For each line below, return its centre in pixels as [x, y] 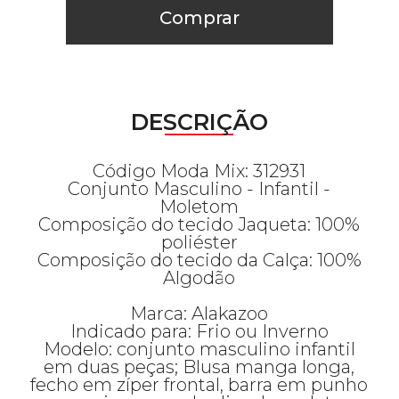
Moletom [199, 207]
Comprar [199, 18]
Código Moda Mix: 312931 [199, 171]
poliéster [199, 242]
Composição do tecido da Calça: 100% [199, 260]
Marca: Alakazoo [199, 313]
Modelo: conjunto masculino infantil [199, 349]
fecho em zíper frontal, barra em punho [199, 385]
